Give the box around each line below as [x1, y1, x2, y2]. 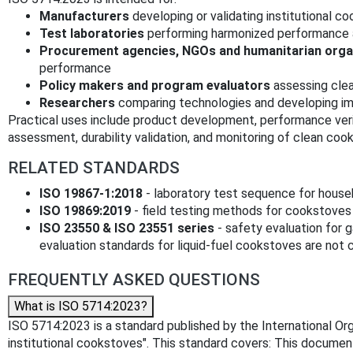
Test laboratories [39, 25, 144, 41]
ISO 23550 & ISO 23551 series [39, 220, 214, 236]
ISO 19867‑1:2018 [39, 185, 143, 201]
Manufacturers [39, 8, 129, 24]
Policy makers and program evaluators [39, 77, 270, 93]
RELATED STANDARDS [8, 158, 180, 177]
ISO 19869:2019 [39, 203, 131, 218]
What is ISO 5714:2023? [14, 298, 147, 314]
